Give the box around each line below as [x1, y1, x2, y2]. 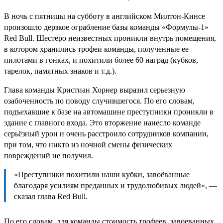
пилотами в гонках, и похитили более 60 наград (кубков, [4, 55, 198, 64]
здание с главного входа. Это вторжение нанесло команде [4, 118, 201, 127]
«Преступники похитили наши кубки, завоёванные [14, 170, 190, 179]
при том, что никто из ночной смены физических [4, 140, 172, 149]
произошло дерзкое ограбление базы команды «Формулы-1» [4, 22, 209, 31]
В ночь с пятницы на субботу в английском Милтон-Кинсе [4, 11, 205, 20]
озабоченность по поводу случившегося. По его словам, [4, 96, 195, 105]
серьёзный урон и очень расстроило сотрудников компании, [4, 129, 209, 138]
